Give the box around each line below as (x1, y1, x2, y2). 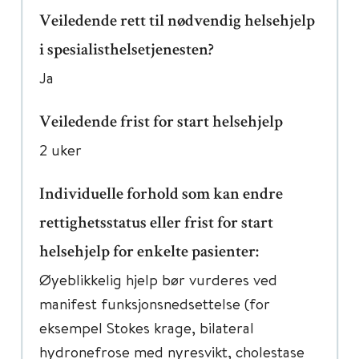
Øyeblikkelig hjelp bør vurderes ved (39, 269, 277, 289)
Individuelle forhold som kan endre (39, 187, 283, 204)
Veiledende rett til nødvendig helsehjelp (39, 14, 315, 30)
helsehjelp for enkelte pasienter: (39, 244, 259, 261)
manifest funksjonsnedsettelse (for (39, 293, 270, 313)
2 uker (39, 139, 82, 159)
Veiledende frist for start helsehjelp (39, 115, 283, 131)
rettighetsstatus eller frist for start (39, 216, 273, 232)
